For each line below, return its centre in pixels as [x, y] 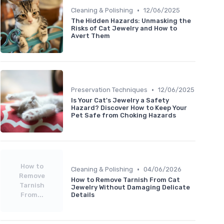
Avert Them [90, 36]
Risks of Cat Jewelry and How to [124, 28]
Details [83, 195]
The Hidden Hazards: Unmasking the [131, 21]
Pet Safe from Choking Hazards [123, 115]
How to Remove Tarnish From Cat [125, 180]
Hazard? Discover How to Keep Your [129, 108]
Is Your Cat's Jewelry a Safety [120, 100]
